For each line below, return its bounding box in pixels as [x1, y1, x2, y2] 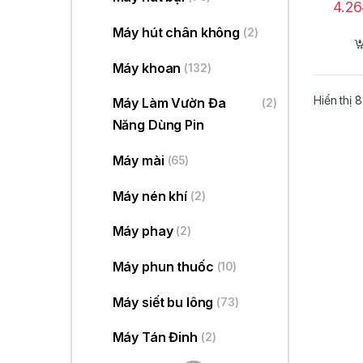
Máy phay [112, 223, 173, 240]
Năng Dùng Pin [112, 117, 204, 134]
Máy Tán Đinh [112, 329, 198, 346]
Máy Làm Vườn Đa [112, 95, 226, 112]
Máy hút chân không [112, 23, 241, 41]
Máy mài [112, 152, 164, 169]
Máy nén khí [112, 187, 188, 204]
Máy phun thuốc [112, 258, 214, 275]
